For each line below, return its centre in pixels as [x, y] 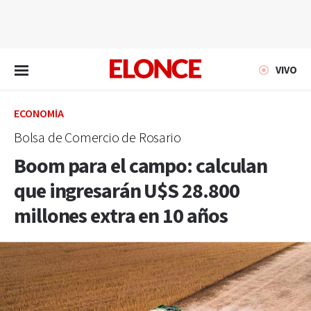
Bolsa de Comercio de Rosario [98, 138]
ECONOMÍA [39, 114]
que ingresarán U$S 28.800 [127, 192]
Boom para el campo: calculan [141, 167]
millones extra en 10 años [121, 217]
